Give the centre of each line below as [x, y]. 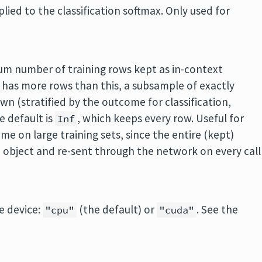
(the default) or [117, 209]
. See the [218, 209]
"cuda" [177, 210]
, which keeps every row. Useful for [161, 118]
